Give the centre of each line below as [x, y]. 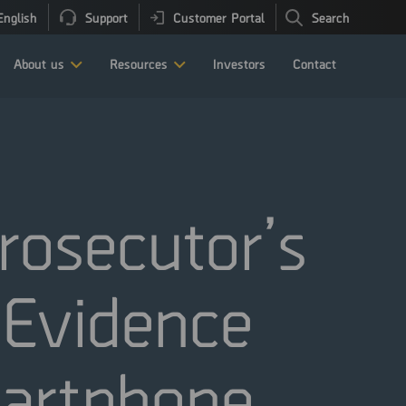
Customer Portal [219, 17]
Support [106, 17]
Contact [314, 63]
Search [331, 17]
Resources [139, 63]
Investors [239, 63]
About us [39, 63]
